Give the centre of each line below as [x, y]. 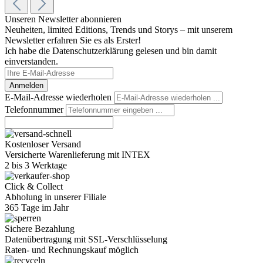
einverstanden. [31, 62]
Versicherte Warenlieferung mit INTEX [77, 155]
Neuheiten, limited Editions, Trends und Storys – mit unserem [119, 30]
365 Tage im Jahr [37, 208]
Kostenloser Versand [43, 144]
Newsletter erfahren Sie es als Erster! [73, 41]
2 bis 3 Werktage [36, 166]
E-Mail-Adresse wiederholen [59, 97]
